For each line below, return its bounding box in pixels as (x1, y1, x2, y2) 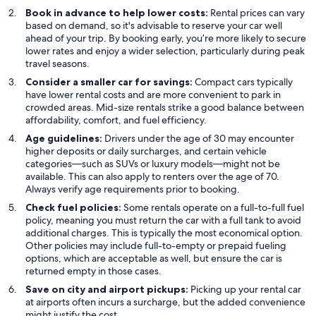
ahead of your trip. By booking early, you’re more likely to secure (25, 31, 306, 44)
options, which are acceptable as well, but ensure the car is (25, 251, 282, 265)
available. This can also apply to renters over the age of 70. (25, 169, 279, 183)
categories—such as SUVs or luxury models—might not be (25, 157, 280, 170)
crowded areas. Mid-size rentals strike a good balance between (25, 100, 304, 114)
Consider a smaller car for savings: (25, 75, 193, 88)
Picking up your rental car (188, 282, 301, 296)
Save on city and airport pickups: (25, 282, 188, 296)
